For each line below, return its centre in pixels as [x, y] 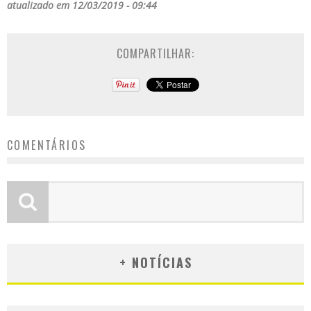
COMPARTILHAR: [155, 54]
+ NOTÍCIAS [155, 263]
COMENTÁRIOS [47, 145]
